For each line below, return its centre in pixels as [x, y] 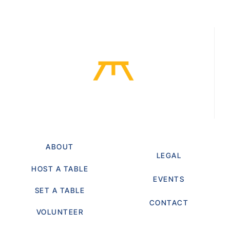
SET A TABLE [60, 190]
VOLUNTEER [60, 212]
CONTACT [169, 202]
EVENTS [169, 179]
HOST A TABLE [60, 168]
